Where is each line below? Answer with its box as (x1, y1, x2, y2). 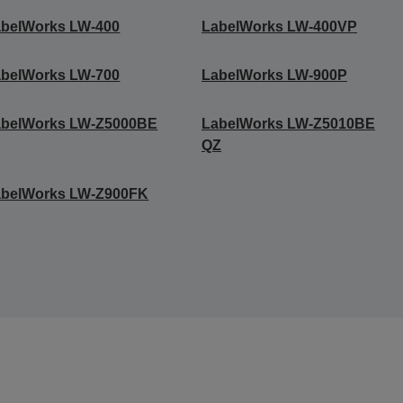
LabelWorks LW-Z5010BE (201, 116, 375, 132)
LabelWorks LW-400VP (201, 19, 357, 35)
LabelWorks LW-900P (201, 67, 347, 84)
